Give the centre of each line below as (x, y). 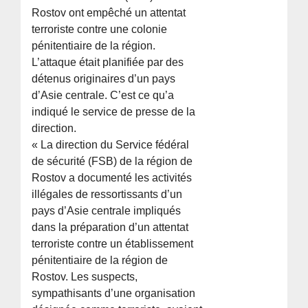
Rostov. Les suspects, (85, 277)
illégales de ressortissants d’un (107, 195)
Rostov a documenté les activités (112, 178)
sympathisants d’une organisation (114, 294)
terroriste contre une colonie (100, 30)
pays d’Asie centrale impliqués (107, 211)
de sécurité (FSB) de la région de (112, 162)
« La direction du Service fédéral (111, 145)
